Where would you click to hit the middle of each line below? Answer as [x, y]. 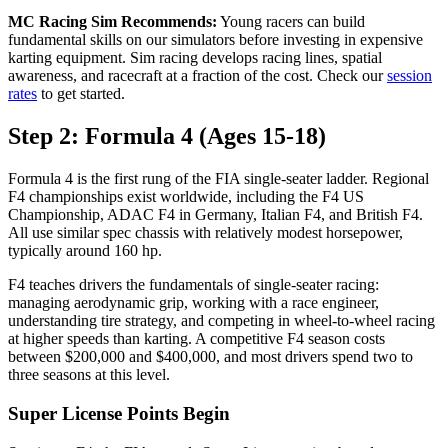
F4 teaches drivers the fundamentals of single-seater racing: [193, 285]
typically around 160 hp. [85, 251]
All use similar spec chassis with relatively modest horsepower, [205, 233]
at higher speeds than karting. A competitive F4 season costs [196, 339]
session [409, 76]
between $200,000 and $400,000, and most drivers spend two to [210, 357]
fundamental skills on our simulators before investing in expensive [215, 40]
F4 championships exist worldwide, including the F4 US [186, 197]
